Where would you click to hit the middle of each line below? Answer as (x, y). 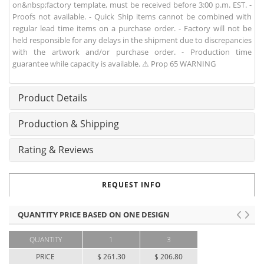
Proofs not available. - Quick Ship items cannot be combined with (132, 17)
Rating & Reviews (56, 150)
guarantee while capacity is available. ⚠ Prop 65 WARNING (114, 64)
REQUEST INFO (132, 185)
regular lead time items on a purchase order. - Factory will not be (132, 29)
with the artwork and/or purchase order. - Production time (132, 52)
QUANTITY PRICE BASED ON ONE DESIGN (94, 215)
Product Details (53, 98)
